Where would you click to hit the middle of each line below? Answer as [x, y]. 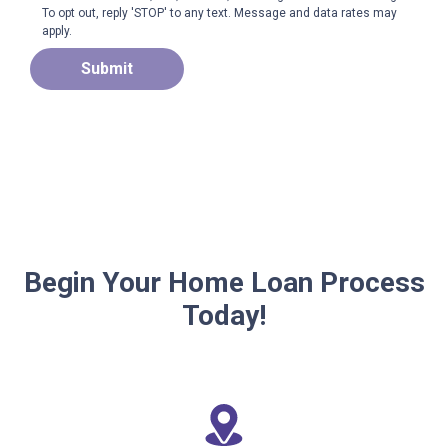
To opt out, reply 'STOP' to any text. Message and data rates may [220, 13]
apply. [57, 31]
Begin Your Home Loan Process [224, 283]
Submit [107, 69]
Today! [224, 316]
